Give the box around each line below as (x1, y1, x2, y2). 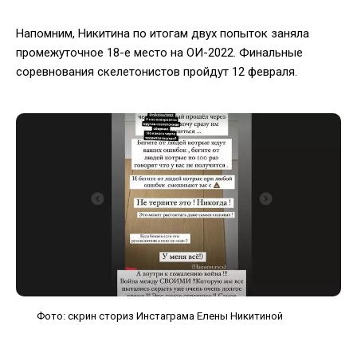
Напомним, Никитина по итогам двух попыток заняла (16, 25, 309, 41)
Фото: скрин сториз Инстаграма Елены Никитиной (37, 309, 283, 322)
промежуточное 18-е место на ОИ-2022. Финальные (16, 45, 303, 60)
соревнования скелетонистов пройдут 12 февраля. (16, 64, 297, 79)
